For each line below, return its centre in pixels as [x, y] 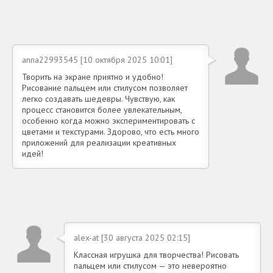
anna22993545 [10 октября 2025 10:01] [97, 59]
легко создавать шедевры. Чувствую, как [98, 98]
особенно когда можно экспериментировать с [108, 120]
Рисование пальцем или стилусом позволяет [105, 87]
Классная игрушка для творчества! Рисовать [156, 254]
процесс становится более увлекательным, [102, 109]
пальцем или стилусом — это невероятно [150, 265]
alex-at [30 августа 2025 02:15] [132, 237]
